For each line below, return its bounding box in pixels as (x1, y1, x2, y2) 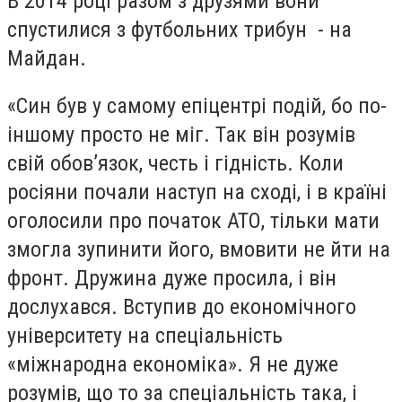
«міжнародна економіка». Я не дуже (7, 352, 338, 378)
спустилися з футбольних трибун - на (7, 16, 352, 42)
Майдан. (7, 45, 86, 71)
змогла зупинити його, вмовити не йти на (7, 237, 390, 263)
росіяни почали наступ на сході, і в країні (7, 179, 387, 205)
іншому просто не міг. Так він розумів (7, 122, 355, 148)
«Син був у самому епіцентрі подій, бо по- (7, 93, 387, 119)
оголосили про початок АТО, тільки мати (7, 208, 380, 234)
